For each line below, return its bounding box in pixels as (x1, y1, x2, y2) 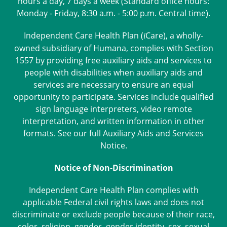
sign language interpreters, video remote (35, 103, 192, 115)
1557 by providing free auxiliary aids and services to (15, 55, 212, 66)
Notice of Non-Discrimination (54, 162, 173, 173)
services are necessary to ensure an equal (33, 79, 194, 90)
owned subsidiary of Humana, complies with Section (14, 43, 213, 54)
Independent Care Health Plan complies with (28, 184, 199, 196)
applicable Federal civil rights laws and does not (23, 197, 204, 208)
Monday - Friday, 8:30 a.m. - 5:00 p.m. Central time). (17, 8, 210, 19)
